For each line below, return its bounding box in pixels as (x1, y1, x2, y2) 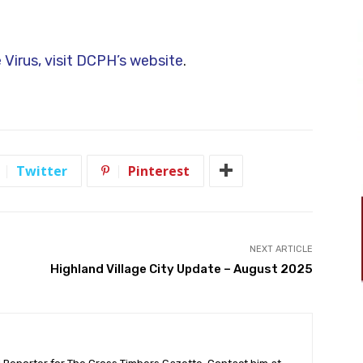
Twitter (16, 161, 67, 180)
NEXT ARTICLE (249, 243, 313, 254)
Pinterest (128, 161, 190, 180)
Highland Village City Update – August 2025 (49, 261, 313, 276)
